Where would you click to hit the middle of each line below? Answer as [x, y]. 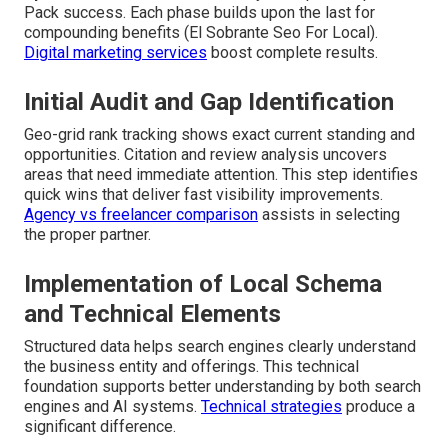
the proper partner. [87, 234]
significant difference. [100, 426]
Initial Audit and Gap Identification [209, 101]
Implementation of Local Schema [203, 283]
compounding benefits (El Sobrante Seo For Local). [201, 32]
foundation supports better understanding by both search [222, 386]
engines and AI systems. [112, 406]
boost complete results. [292, 52]
